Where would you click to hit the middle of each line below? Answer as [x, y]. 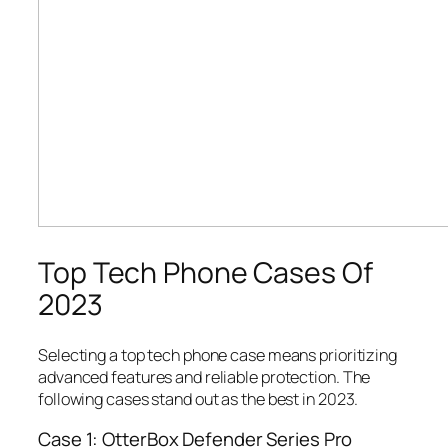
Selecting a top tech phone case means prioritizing [217, 355]
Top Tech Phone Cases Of [205, 272]
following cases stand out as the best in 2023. [198, 399]
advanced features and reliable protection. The [204, 377]
